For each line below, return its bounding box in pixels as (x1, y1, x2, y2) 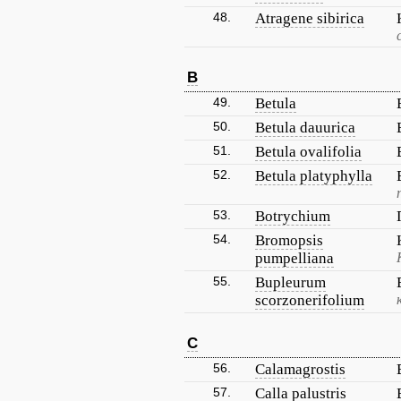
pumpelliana (255, 250, 334, 267)
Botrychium (255, 208, 330, 225)
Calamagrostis (255, 361, 346, 378)
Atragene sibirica (255, 10, 364, 27)
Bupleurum (255, 274, 326, 291)
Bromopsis (255, 232, 323, 249)
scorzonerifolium (255, 292, 364, 309)
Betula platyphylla (255, 167, 372, 184)
